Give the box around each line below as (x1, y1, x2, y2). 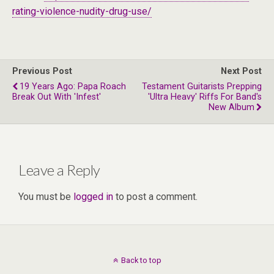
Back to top (120, 255, 161, 265)
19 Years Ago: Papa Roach (20, 81, 126, 92)
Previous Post (12, 66, 72, 76)
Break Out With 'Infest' (12, 92, 101, 102)
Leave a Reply (18, 160, 100, 179)
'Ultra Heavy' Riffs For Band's (148, 92, 262, 102)
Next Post (221, 66, 262, 76)
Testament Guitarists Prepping (142, 81, 262, 92)
